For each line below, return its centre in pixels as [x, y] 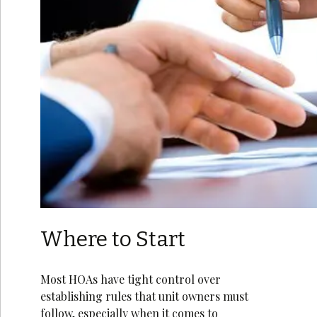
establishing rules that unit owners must [144, 296]
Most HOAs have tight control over [130, 279]
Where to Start [113, 239]
